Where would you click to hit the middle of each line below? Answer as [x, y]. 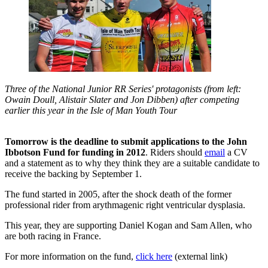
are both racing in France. [53, 236]
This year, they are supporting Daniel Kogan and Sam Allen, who [128, 226]
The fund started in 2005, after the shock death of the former [118, 194]
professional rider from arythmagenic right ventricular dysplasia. [125, 205]
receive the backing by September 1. [73, 174]
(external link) [200, 257]
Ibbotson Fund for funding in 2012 [75, 153]
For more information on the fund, [70, 257]
